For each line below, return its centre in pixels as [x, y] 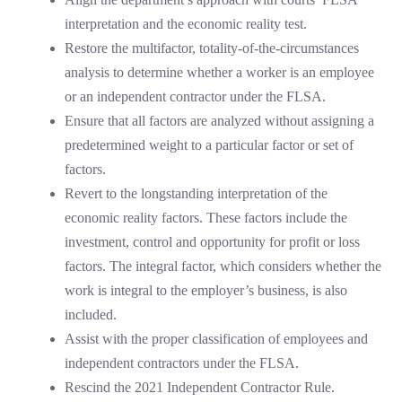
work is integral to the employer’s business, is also [206, 290]
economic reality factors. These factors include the [206, 218]
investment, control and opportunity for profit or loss [212, 242]
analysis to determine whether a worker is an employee [219, 72]
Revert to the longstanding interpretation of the [196, 193]
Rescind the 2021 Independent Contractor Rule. [201, 387]
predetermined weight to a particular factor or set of [209, 145]
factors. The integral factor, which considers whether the [223, 266]
